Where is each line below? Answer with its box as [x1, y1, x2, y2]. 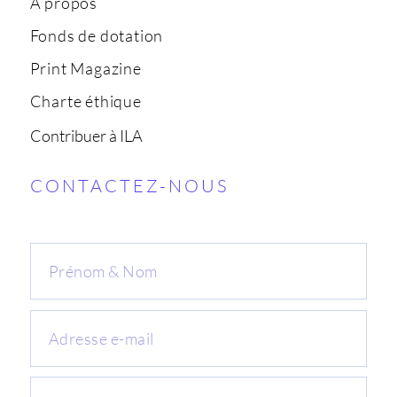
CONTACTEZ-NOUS [29, 174, 229, 197]
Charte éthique [29, 90, 142, 111]
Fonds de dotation [29, 25, 164, 45]
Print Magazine [29, 58, 142, 78]
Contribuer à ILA [29, 125, 143, 145]
